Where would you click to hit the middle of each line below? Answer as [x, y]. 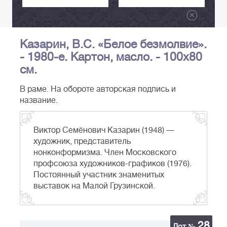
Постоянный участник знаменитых [99, 175]
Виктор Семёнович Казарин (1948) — [104, 130]
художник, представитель [82, 142]
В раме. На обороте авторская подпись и [98, 89]
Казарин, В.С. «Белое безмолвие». [113, 44]
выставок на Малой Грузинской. [94, 186]
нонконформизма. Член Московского [105, 153]
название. [39, 101]
